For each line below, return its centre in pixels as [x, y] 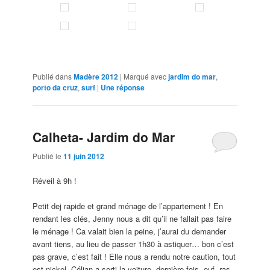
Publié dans [52, 77]
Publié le [48, 155]
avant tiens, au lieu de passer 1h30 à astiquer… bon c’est [133, 243]
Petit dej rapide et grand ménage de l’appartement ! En [128, 206]
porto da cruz [55, 88]
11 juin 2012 [84, 156]
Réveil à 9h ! [55, 180]
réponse [130, 88]
